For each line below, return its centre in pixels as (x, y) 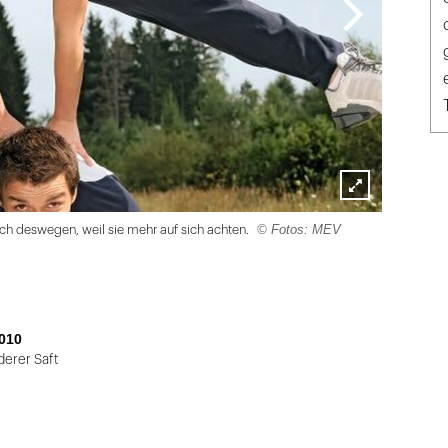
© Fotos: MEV (299, 230)
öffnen (362, 239)
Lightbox (370, 212)
